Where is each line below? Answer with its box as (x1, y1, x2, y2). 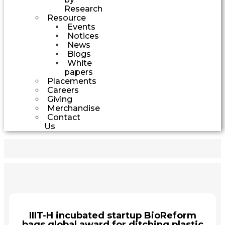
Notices (67, 31, 99, 41)
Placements (47, 76, 96, 86)
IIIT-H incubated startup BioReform (29, 209, 196, 221)
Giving (47, 94, 72, 104)
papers (64, 67, 93, 77)
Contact (47, 112, 80, 122)
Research (64, 4, 102, 14)
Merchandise (47, 103, 100, 113)
